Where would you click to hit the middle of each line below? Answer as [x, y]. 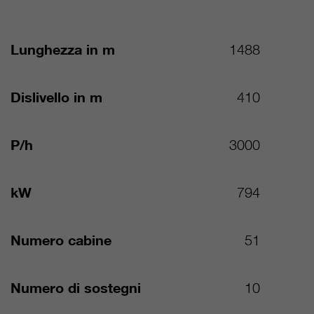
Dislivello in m [57, 98]
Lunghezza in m [63, 50]
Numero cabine [61, 241]
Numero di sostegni [76, 288]
